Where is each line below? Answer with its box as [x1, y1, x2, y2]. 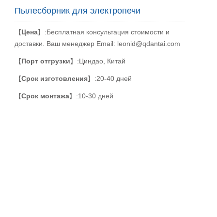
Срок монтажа [21, 92, 69, 100]
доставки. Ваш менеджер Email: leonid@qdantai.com [14, 40, 180, 47]
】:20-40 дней [87, 75, 132, 82]
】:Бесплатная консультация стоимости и [37, 28, 170, 36]
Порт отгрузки [21, 57, 70, 65]
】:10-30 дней [69, 92, 113, 100]
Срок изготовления [21, 75, 88, 82]
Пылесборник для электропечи [14, 6, 140, 15]
